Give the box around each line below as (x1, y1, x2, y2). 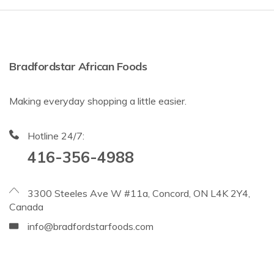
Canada (9, 201, 43, 213)
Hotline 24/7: (28, 130, 84, 143)
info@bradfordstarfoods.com (28, 220, 154, 233)
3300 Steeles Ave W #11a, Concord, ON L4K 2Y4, (28, 187, 250, 200)
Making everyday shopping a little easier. (9, 95, 187, 108)
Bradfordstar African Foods (9, 59, 147, 74)
